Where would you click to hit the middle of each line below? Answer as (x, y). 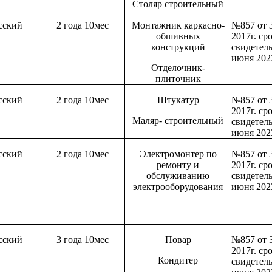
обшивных (178, 36)
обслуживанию (178, 176)
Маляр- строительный (178, 121)
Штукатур (178, 100)
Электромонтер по (178, 154)
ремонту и (178, 165)
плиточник (178, 79)
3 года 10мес (83, 240)
